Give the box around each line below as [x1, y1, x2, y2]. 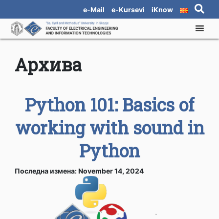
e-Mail [83, 5, 105, 14]
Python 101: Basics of [25, 92, 194, 116]
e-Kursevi [111, 5, 145, 14]
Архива [15, 52, 82, 76]
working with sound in [15, 115, 204, 139]
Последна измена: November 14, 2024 [15, 166, 144, 175]
